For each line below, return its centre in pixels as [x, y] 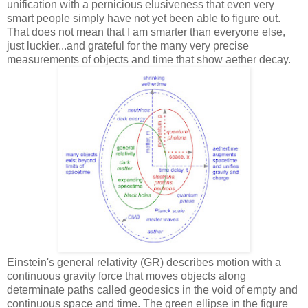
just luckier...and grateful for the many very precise [128, 45]
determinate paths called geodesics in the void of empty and [152, 289]
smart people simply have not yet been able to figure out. [144, 18]
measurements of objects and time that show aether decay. [149, 59]
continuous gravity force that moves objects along [126, 276]
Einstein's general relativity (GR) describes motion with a [144, 262]
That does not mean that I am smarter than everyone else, [146, 32]
